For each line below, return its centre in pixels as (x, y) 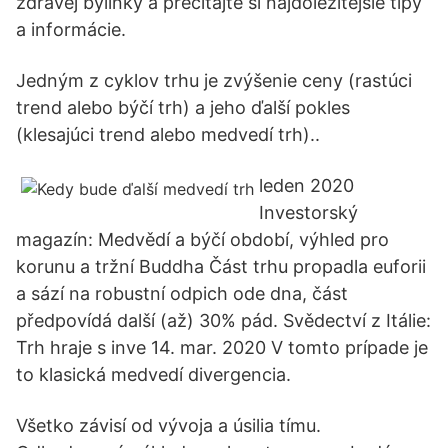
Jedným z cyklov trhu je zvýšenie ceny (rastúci (214, 80)
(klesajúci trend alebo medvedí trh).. (168, 134)
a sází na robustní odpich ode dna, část (182, 293)
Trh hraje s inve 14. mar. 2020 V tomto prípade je (222, 347)
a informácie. (71, 29)
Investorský (308, 212)
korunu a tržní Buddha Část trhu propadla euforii (221, 266)
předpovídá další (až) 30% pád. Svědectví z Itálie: (223, 320)
